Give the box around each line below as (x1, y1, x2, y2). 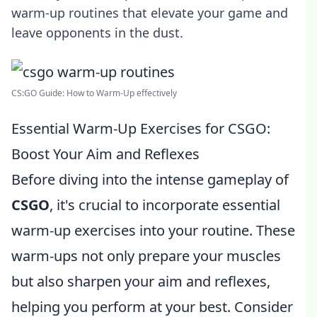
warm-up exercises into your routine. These (11, 221, 295, 240)
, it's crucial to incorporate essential (50, 195, 280, 214)
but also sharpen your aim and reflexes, (11, 272, 270, 291)
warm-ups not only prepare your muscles (11, 246, 281, 265)
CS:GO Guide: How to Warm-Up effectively (11, 87, 177, 99)
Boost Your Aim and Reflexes (11, 144, 200, 163)
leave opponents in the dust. (11, 24, 183, 41)
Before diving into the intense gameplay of (11, 170, 289, 189)
